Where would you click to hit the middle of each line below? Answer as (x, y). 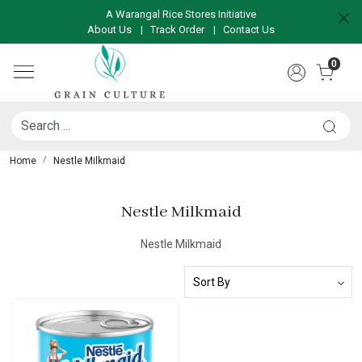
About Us (109, 29)
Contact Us (249, 29)
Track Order (177, 29)
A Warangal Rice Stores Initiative (181, 14)
